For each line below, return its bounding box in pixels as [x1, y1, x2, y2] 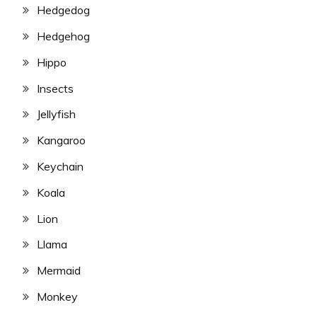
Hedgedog [37, 3, 90, 18]
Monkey [37, 289, 78, 304]
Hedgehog [37, 29, 90, 44]
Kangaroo [37, 133, 86, 148]
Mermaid [37, 263, 81, 278]
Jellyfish [37, 107, 76, 122]
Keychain [37, 159, 83, 173]
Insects [37, 81, 74, 96]
